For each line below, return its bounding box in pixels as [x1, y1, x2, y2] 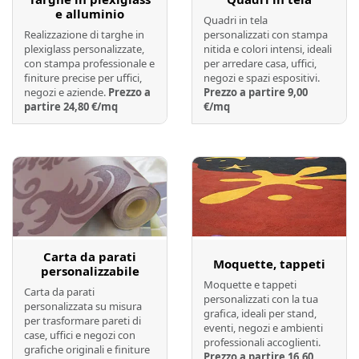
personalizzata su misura [24, 298, 142, 313]
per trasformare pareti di [24, 313, 141, 328]
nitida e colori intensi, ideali [204, 41, 332, 56]
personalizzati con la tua [204, 291, 318, 306]
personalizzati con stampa [204, 26, 328, 42]
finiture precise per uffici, [24, 70, 142, 85]
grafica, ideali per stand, [204, 305, 317, 321]
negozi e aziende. [24, 84, 108, 99]
